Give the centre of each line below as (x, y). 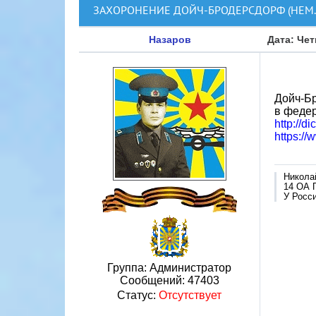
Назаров (170, 39)
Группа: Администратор (169, 268)
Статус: (138, 295)
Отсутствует (190, 295)
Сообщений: (153, 280)
